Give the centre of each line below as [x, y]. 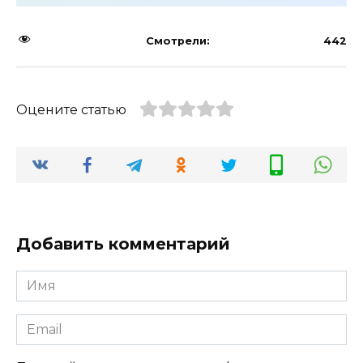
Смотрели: [178, 41]
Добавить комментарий [123, 243]
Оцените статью [71, 109]
